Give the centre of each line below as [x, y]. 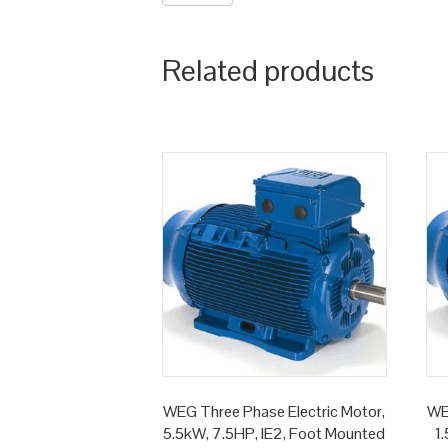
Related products [268, 71]
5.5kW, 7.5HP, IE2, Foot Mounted [274, 434]
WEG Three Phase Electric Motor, [274, 412]
